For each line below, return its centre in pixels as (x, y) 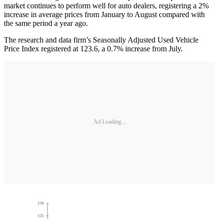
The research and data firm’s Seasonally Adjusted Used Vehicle (101, 40)
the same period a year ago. (46, 23)
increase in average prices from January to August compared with (104, 14)
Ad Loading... (109, 122)
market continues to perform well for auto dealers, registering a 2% (106, 5)
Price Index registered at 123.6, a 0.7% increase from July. (93, 48)
